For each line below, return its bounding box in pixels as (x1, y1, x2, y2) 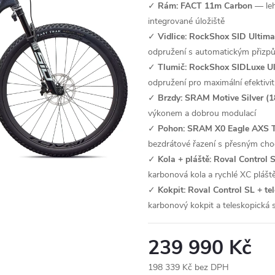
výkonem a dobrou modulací (148, 107, 256, 119)
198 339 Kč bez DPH (148, 261, 229, 273)
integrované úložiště (148, 15, 225, 27)
